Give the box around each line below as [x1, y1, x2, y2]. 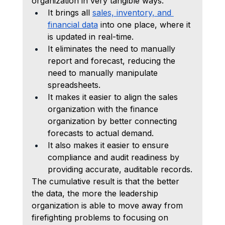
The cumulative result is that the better [31, 176, 182, 186]
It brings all [47, 7, 92, 18]
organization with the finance [47, 103, 161, 114]
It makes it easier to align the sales [47, 91, 180, 102]
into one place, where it [97, 19, 193, 30]
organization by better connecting [47, 116, 179, 126]
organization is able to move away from [31, 200, 185, 210]
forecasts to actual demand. [47, 128, 154, 138]
